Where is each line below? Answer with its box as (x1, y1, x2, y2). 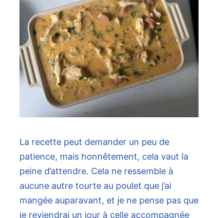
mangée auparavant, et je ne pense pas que (19, 195, 199, 206)
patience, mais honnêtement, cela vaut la (19, 151, 188, 162)
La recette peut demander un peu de (19, 137, 169, 147)
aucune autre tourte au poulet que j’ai (19, 181, 171, 191)
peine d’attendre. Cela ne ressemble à (19, 166, 173, 177)
